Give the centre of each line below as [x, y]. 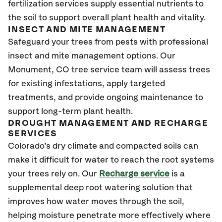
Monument [30, 70]
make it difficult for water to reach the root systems [111, 160]
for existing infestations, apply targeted [86, 84]
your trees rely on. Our [54, 174]
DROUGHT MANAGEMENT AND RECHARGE [108, 123]
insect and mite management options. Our [92, 56]
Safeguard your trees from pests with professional [108, 42]
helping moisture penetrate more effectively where [109, 216]
